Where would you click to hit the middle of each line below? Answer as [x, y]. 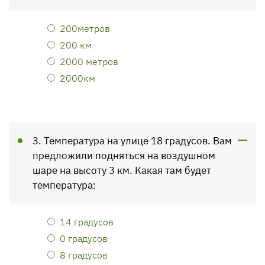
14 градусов [87, 222]
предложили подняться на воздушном [124, 156]
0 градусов [84, 238]
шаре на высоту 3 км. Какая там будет [122, 170]
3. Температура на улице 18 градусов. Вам [132, 141]
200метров [85, 28]
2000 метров [89, 61]
